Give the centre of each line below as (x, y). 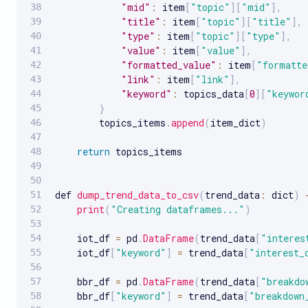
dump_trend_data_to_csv (138, 195)
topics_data (211, 93)
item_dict (235, 122)
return (93, 151)
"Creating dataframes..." (178, 209)
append (188, 122)
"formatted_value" (169, 65)
